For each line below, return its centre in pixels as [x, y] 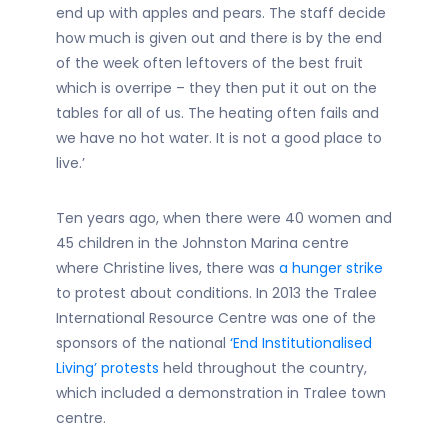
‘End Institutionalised [301, 343]
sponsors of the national [143, 343]
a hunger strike [331, 268]
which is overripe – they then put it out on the [216, 88]
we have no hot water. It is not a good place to [219, 138]
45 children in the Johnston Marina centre [202, 243]
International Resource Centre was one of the [216, 318]
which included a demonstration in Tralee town [221, 393]
